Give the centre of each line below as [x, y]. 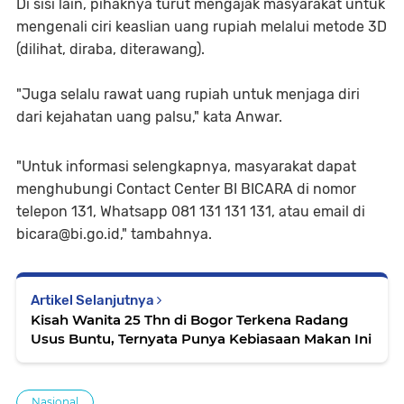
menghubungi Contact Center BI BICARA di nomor [186, 188]
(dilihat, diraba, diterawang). [110, 49]
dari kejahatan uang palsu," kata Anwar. [149, 116]
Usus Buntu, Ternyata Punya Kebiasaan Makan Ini [201, 338]
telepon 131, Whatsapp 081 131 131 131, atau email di [191, 211]
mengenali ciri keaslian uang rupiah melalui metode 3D [202, 26]
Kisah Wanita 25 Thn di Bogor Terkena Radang [189, 319]
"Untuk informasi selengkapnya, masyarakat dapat [186, 166]
